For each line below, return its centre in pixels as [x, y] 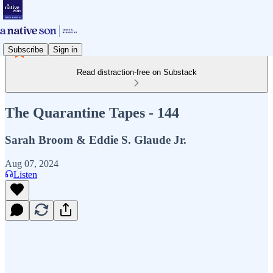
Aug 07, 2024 [32, 163]
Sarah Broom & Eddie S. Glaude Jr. [96, 140]
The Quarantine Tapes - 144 [92, 112]
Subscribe [26, 49]
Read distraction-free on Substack [136, 72]
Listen [25, 174]
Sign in [65, 49]
